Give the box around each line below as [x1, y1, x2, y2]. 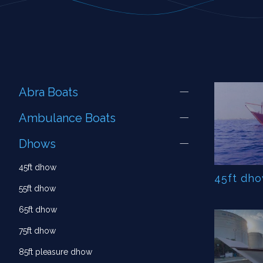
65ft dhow [19, 205, 57, 214]
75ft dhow [19, 226, 56, 235]
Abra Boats [19, 85, 78, 99]
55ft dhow [19, 184, 56, 193]
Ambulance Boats [19, 111, 116, 125]
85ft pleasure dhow [19, 247, 92, 257]
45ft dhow [19, 163, 56, 172]
